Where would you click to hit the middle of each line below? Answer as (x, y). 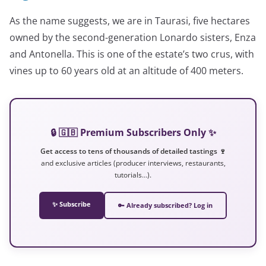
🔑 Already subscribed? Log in (165, 205)
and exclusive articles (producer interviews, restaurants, (133, 163)
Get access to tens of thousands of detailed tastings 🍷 (133, 151)
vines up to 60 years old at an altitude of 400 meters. (126, 70)
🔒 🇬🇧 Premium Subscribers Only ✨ (133, 132)
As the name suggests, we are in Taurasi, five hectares (130, 20)
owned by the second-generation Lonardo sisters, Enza (133, 37)
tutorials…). (133, 175)
